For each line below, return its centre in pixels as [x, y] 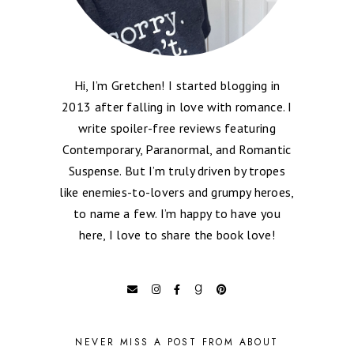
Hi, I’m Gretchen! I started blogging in [177, 85]
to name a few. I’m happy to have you [177, 213]
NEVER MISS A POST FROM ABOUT [177, 342]
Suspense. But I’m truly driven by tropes [177, 170]
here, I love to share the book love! [177, 234]
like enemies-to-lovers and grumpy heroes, [177, 192]
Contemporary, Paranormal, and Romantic [177, 149]
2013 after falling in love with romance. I [177, 106]
